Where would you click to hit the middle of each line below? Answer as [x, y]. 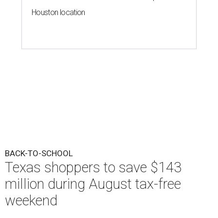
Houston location [58, 12]
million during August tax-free [93, 184]
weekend [31, 200]
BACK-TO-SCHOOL [39, 153]
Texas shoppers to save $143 [93, 167]
